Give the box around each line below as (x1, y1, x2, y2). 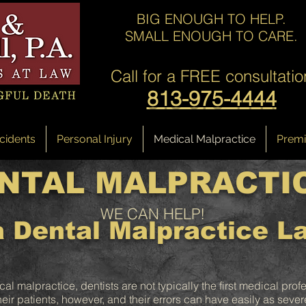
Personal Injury (57, 133, 133, 145)
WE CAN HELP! (100, 204, 205, 223)
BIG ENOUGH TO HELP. (136, 10, 286, 27)
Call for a (111, 66, 176, 86)
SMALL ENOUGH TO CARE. (124, 27, 298, 44)
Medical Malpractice (154, 133, 255, 145)
